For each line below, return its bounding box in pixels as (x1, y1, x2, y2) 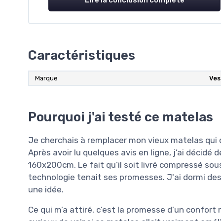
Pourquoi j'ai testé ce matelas (28, 109, 213, 124)
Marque (35, 74, 58, 82)
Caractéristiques (28, 47, 135, 63)
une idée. (28, 184, 64, 194)
